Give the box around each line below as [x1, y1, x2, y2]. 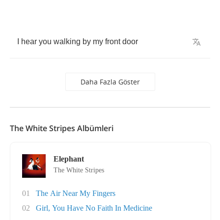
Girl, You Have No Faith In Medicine [36, 204, 152, 212]
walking [54, 37, 81, 46]
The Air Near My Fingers [36, 189, 115, 197]
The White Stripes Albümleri [10, 123, 113, 134]
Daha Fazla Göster [80, 77, 140, 86]
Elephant [54, 155, 84, 163]
